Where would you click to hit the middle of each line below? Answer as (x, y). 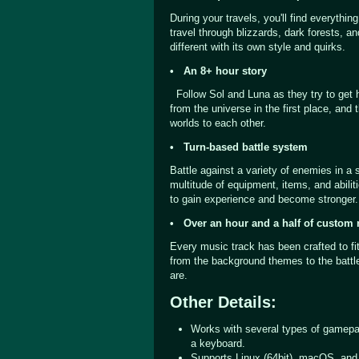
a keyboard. (218, 343)
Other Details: (223, 302)
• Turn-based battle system (239, 147)
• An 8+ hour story (218, 71)
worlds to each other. (218, 123)
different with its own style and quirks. (258, 46)
